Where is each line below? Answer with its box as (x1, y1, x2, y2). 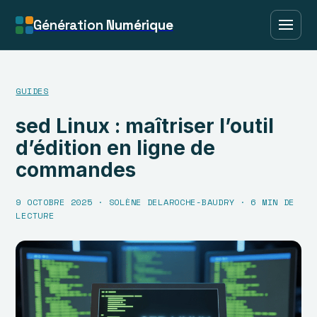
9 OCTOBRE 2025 (16, 196, 93, 209)
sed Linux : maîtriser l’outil (16, 114, 275, 139)
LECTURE (16, 209, 54, 222)
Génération (33, 16, 107, 34)
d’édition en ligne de (16, 136, 216, 161)
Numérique (106, 16, 173, 34)
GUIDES (16, 85, 49, 97)
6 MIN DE (250, 196, 295, 209)
